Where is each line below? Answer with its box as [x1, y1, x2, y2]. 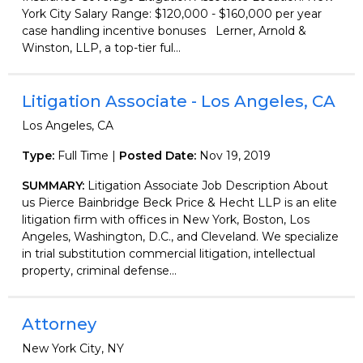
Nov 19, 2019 [199, 147, 271, 163]
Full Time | [54, 147, 119, 163]
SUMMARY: [22, 177, 88, 193]
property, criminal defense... [22, 263, 177, 278]
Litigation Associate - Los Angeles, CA [22, 91, 335, 111]
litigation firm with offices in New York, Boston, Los [22, 211, 310, 227]
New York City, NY [22, 340, 124, 356]
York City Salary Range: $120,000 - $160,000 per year [22, 6, 322, 21]
